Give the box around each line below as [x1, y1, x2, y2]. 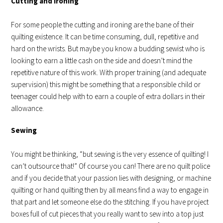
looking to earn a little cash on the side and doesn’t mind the [11, 56, 193, 65]
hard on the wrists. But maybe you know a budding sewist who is [11, 44, 205, 53]
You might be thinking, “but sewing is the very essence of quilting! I [11, 149, 209, 159]
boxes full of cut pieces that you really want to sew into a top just [11, 209, 204, 219]
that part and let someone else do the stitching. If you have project [11, 197, 209, 207]
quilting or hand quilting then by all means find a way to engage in [11, 185, 209, 195]
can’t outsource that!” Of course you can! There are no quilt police [11, 161, 211, 171]
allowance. [11, 104, 44, 113]
